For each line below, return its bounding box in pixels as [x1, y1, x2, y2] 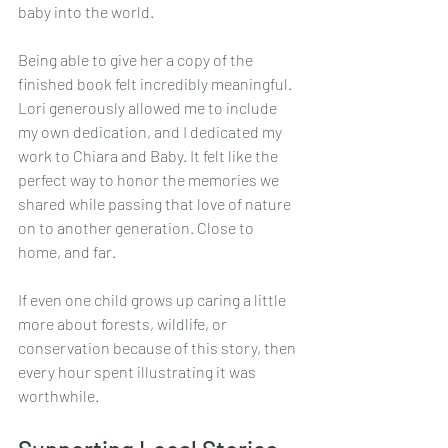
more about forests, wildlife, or [18, 314, 230, 334]
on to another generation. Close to [18, 218, 257, 238]
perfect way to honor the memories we [18, 170, 282, 190]
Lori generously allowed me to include [18, 98, 280, 118]
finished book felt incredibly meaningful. [18, 74, 295, 94]
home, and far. [18, 242, 116, 262]
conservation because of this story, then [18, 338, 299, 358]
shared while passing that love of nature [18, 194, 294, 214]
